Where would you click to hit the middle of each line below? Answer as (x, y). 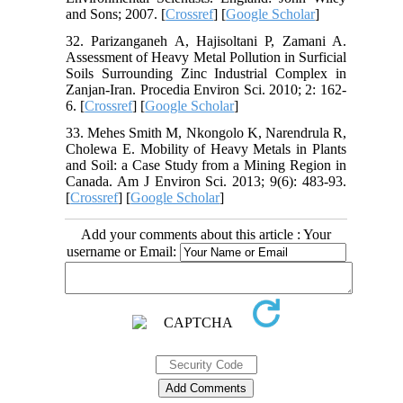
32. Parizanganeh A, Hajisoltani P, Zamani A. (206, 41)
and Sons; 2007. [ (116, 14)
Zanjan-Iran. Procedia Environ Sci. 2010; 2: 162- (206, 90)
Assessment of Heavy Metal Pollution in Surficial (206, 58)
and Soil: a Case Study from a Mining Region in (206, 166)
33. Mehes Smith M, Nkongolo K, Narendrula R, (206, 133)
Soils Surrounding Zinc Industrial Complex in (206, 74)
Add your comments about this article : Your (206, 235)
